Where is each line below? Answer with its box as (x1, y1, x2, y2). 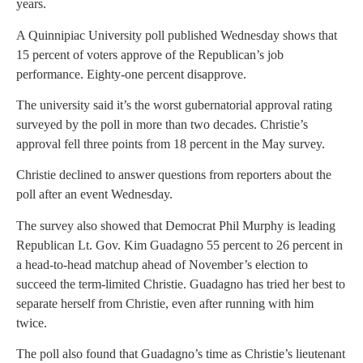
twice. (16, 315, 47, 330)
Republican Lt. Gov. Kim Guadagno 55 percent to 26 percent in (16, 237, 343, 252)
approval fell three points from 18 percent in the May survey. (16, 136, 325, 151)
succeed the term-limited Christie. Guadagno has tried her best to (16, 276, 345, 291)
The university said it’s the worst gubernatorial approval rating (16, 97, 332, 112)
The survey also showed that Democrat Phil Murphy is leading (16, 218, 335, 233)
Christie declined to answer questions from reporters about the (16, 168, 331, 182)
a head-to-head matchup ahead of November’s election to (16, 257, 308, 271)
